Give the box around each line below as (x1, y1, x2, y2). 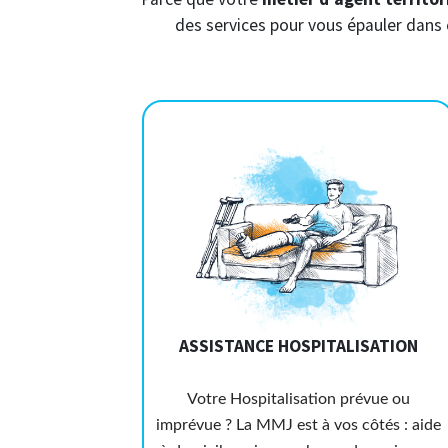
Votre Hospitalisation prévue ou (186, 391, 410, 408)
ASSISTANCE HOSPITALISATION (178, 335, 418, 358)
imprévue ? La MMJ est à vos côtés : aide (155, 417, 441, 434)
